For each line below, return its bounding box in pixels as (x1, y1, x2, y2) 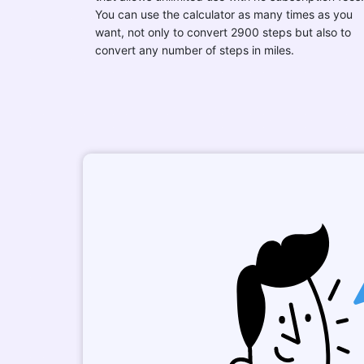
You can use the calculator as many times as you (95, 7, 353, 21)
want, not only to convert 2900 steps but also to (95, 25, 351, 39)
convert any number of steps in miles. (95, 43, 294, 57)
